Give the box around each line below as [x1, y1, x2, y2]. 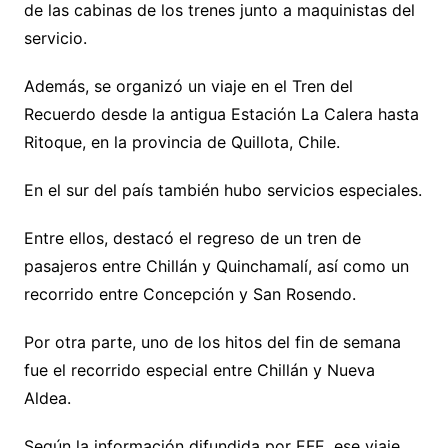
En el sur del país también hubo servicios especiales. [23, 179, 422, 200]
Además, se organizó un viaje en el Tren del [23, 75, 353, 96]
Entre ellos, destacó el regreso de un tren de [23, 227, 361, 248]
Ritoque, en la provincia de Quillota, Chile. [23, 131, 340, 152]
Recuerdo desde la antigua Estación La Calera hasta [23, 103, 419, 124]
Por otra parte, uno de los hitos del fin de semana [23, 331, 401, 352]
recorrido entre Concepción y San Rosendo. [23, 283, 356, 304]
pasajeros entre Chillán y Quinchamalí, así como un [23, 255, 409, 276]
